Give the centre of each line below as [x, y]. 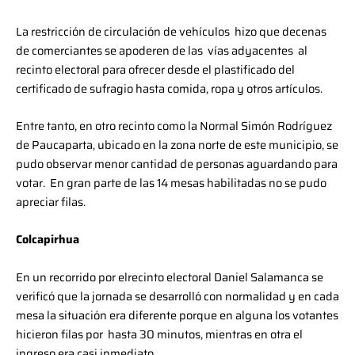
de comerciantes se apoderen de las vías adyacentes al [163, 50]
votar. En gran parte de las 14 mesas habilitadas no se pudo [171, 182]
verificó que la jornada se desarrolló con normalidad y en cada [177, 296]
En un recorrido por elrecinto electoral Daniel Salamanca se [170, 277]
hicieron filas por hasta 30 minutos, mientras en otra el [159, 334]
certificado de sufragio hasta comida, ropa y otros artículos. [169, 88]
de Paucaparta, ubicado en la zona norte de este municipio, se [177, 144]
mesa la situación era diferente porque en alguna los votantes [177, 315]
